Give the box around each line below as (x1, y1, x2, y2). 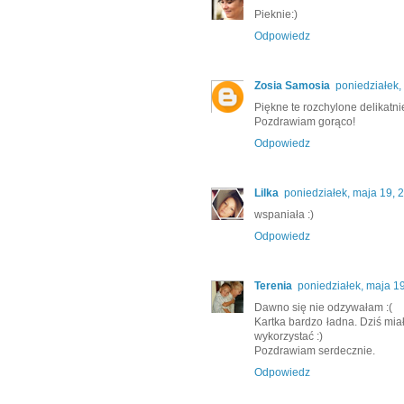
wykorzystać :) (254, 330, 323, 344)
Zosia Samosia (254, 79, 330, 93)
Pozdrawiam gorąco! (254, 115, 355, 129)
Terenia (254, 280, 292, 293)
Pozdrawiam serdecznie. (254, 344, 375, 358)
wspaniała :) (254, 208, 314, 222)
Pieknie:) (254, 8, 298, 22)
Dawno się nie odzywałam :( (254, 301, 392, 315)
